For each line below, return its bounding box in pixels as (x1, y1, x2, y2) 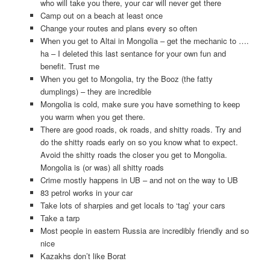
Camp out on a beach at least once (40, 9, 163, 21)
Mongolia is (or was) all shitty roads (40, 161, 164, 173)
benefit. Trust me (40, 60, 99, 72)
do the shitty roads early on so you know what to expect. (40, 136, 238, 148)
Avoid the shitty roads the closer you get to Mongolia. (40, 148, 227, 160)
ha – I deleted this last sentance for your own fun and (40, 47, 226, 59)
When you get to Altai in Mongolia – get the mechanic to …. (40, 34, 249, 46)
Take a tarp (40, 212, 80, 224)
